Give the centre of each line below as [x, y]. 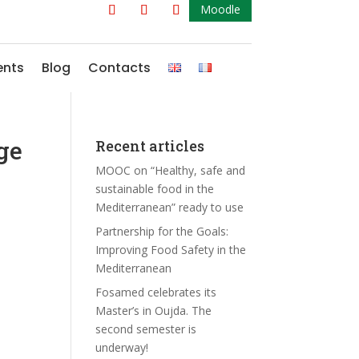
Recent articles [150, 146]
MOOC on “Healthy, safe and [171, 170]
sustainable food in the [155, 189]
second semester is [146, 329]
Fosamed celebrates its [156, 292]
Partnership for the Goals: [162, 231]
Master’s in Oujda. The [154, 311]
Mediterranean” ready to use [170, 207]
